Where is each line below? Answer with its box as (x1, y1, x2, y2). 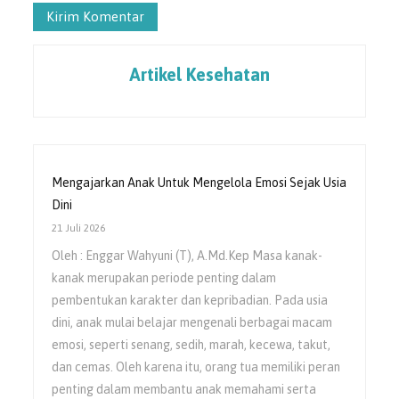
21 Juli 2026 (52, 221, 106, 233)
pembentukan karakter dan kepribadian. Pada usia (52, 292, 329, 307)
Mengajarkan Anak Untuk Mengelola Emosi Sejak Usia (52, 175, 347, 190)
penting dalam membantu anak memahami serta (52, 381, 317, 396)
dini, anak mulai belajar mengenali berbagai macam (52, 314, 333, 330)
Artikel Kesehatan (129, 63, 270, 85)
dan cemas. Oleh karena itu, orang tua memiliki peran (52, 359, 341, 374)
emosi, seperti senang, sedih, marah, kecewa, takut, (52, 337, 331, 352)
